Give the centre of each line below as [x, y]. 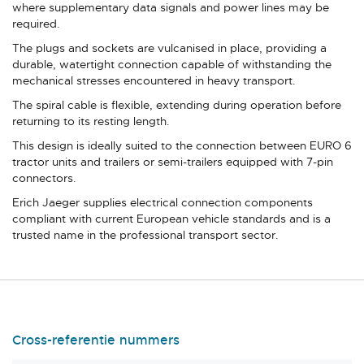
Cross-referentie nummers [96, 340]
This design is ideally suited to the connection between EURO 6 [182, 145]
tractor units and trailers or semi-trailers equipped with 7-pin [173, 161]
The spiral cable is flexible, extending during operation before [177, 104]
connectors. [44, 178]
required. [36, 23]
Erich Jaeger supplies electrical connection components [162, 202]
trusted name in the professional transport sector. [145, 234]
